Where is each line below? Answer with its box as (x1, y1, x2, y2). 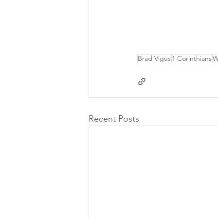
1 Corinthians (172, 54, 212, 63)
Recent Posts (89, 113, 139, 125)
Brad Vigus (138, 54, 171, 63)
